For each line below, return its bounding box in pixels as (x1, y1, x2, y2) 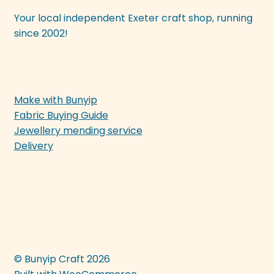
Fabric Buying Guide (13, 108, 108, 122)
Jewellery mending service (13, 123, 143, 138)
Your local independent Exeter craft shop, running (13, 10, 253, 25)
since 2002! (13, 26, 68, 40)
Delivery (13, 138, 53, 153)
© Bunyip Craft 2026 (13, 252, 110, 267)
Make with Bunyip (13, 92, 97, 107)
